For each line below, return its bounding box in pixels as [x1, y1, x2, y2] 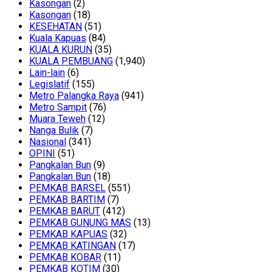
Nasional [29, 136, 66, 148]
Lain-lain [29, 67, 65, 79]
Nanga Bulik [29, 124, 79, 137]
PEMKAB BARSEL [29, 182, 106, 194]
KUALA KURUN [29, 44, 92, 56]
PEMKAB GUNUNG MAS [29, 217, 131, 229]
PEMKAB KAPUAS [29, 228, 107, 240]
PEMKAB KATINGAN [29, 240, 116, 252]
